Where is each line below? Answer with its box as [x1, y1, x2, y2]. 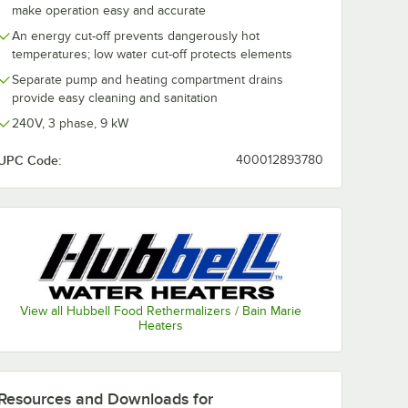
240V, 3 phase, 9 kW [12, 117, 128, 130]
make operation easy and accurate [12, 4, 206, 17]
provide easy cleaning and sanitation [12, 91, 218, 105]
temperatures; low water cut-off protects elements [12, 47, 292, 61]
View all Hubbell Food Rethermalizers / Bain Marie [19, 303, 301, 318]
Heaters [138, 318, 183, 332]
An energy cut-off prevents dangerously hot [12, 29, 260, 43]
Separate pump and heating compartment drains [12, 73, 283, 87]
